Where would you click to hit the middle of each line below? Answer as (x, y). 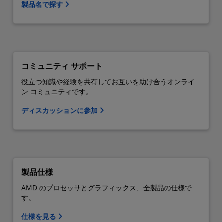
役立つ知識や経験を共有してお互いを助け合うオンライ (108, 81)
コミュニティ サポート (62, 66)
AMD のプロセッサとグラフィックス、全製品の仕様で (107, 187)
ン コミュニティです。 (57, 91)
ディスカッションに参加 (60, 110)
